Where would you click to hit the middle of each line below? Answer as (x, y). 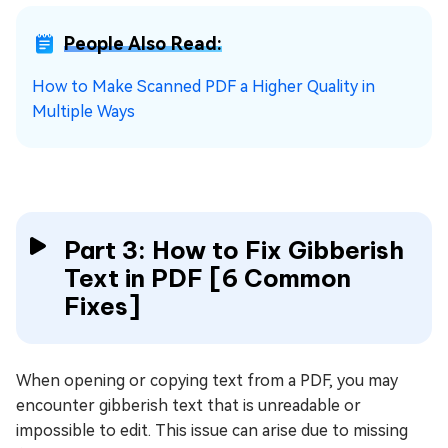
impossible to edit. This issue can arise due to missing (212, 430)
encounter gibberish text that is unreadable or (188, 405)
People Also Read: (143, 43)
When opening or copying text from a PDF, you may (207, 380)
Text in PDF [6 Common (207, 278)
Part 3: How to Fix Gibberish (234, 250)
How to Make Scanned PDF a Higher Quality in (203, 86)
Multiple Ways (83, 111)
